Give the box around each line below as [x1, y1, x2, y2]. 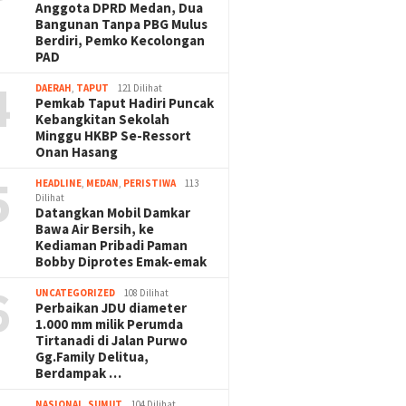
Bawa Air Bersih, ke [35, 220, 155, 238]
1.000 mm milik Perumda [35, 315, 184, 333]
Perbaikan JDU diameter [35, 299, 188, 317]
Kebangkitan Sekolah [35, 111, 170, 129]
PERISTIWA [123, 177, 177, 190]
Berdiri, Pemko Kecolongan [35, 32, 206, 50]
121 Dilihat [118, 82, 163, 95]
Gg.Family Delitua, [35, 348, 150, 366]
